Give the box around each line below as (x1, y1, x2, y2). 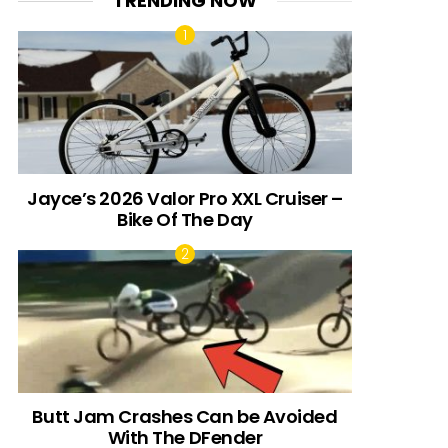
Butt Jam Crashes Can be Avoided (32, 404, 338, 430)
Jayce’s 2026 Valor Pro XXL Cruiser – (27, 185, 343, 211)
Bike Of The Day (117, 206, 253, 232)
